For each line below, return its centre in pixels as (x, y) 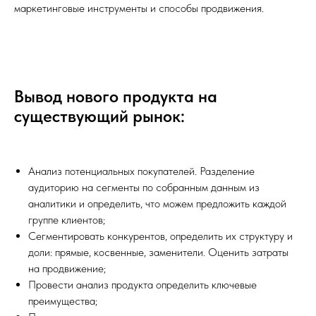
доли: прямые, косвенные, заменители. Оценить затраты (158, 252)
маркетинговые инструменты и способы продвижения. (139, 8)
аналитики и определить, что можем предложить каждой (157, 203)
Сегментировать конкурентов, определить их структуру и (160, 236)
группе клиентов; (67, 220)
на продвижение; (67, 268)
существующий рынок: (99, 116)
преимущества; (63, 301)
